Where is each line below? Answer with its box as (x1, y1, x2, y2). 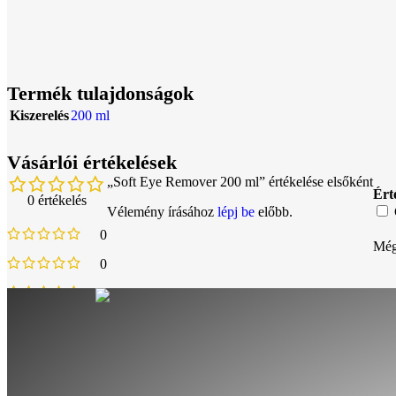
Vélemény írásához (107, 204, 217, 220)
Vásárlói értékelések (7, 151, 177, 174)
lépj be (217, 204, 255, 220)
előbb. (255, 204, 293, 220)
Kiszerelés (10, 108, 69, 123)
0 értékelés (27, 193, 87, 209)
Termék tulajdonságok (7, 82, 194, 104)
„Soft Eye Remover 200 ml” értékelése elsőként (107, 174, 373, 190)
